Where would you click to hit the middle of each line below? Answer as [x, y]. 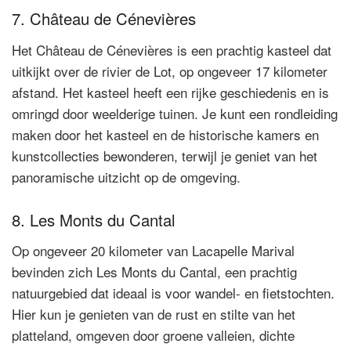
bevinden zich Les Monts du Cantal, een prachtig [154, 271]
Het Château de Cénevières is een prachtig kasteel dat [172, 49]
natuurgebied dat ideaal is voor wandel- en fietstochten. [173, 292]
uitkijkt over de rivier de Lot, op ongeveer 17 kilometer [170, 71]
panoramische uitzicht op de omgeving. [126, 176]
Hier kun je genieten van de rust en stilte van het [154, 313]
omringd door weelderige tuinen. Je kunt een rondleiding [175, 113]
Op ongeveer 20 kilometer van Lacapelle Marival [153, 250]
